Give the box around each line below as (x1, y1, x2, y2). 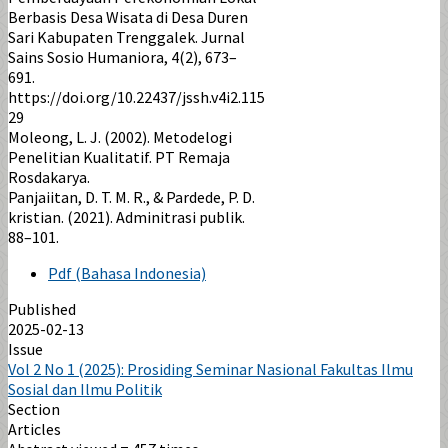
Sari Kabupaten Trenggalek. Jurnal (8, 26, 245, 47)
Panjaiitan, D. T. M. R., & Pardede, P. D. (8, 186, 255, 207)
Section (8, 398, 60, 419)
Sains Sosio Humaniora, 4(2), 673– (8, 46, 237, 67)
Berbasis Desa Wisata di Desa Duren (8, 6, 248, 27)
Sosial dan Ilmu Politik (8, 378, 162, 399)
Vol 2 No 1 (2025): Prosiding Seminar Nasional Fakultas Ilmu (8, 358, 413, 379)
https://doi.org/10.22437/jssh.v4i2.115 (8, 86, 265, 107)
